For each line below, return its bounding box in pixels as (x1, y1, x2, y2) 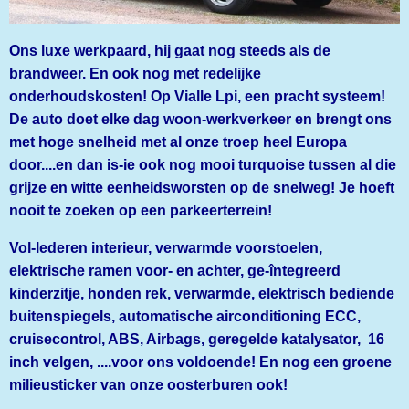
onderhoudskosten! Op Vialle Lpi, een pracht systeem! (9, 87, 385, 104)
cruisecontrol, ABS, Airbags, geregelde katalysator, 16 (9, 330, 384, 347)
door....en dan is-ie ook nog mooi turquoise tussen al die (9, 155, 396, 173)
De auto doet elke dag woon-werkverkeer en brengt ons (9, 110, 392, 127)
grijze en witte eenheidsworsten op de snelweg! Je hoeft (9, 178, 394, 195)
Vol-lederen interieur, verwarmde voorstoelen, (9, 238, 322, 256)
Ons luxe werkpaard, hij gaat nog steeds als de (9, 41, 330, 58)
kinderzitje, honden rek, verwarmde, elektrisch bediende (9, 284, 394, 301)
